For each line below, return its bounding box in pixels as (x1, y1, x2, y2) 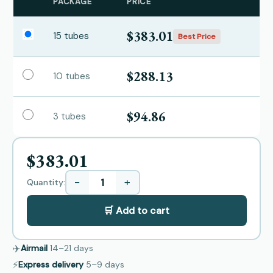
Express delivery (18, 259, 83, 270)
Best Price (178, 31, 216, 41)
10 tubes (53, 70, 90, 82)
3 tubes (53, 110, 86, 122)
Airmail (21, 243, 48, 253)
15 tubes (53, 30, 89, 42)
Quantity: (26, 176, 65, 188)
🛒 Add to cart (104, 204, 169, 217)
